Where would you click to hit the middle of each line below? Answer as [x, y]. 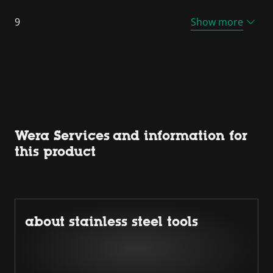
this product [55, 151]
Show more [217, 22]
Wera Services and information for [131, 135]
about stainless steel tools [112, 221]
